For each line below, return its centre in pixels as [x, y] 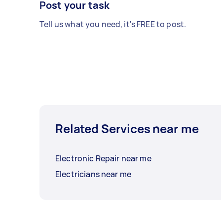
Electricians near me [93, 174]
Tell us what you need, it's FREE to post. [113, 24]
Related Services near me [127, 129]
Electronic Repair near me [103, 159]
